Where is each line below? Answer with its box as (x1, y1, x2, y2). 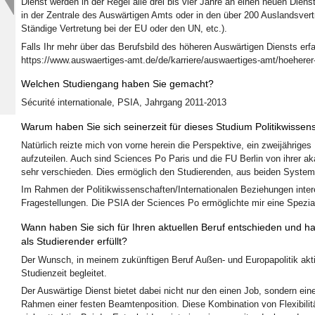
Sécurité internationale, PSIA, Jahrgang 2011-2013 (21, 97, 226, 108)
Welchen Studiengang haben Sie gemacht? (21, 78, 214, 90)
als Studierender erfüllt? (21, 235, 127, 247)
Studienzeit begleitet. (21, 267, 107, 278)
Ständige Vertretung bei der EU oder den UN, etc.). (21, 23, 227, 34)
